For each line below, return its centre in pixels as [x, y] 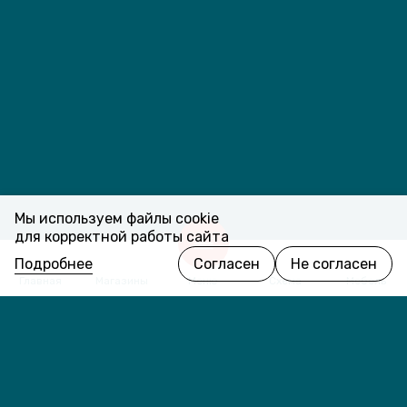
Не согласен [334, 264]
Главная [41, 281]
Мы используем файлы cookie [117, 218]
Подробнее [54, 264]
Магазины [122, 281]
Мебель [367, 281]
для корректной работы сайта [122, 237]
